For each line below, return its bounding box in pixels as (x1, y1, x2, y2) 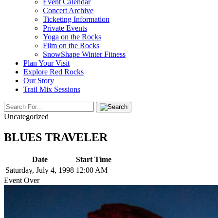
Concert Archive (43, 6, 93, 15)
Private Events (43, 24, 87, 32)
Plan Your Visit (23, 59, 70, 67)
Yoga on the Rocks (43, 33, 101, 41)
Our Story (23, 76, 54, 85)
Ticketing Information (43, 15, 109, 23)
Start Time (76, 155, 111, 163)
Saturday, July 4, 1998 (5, 165, 74, 174)
